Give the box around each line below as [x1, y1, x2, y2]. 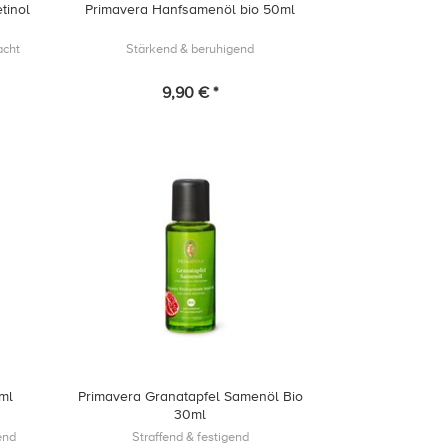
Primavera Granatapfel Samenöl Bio [77, 388, 303, 406]
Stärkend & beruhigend [126, 40, 255, 57]
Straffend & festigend [131, 428, 249, 445]
